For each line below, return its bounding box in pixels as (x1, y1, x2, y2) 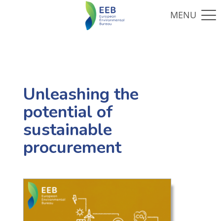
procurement (23, 136, 121, 159)
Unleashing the (23, 83, 139, 106)
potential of (23, 101, 113, 124)
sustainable (23, 118, 112, 142)
